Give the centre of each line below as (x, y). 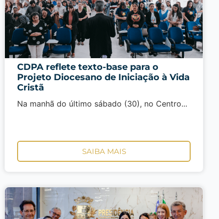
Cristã (31, 88)
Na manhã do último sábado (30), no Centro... (102, 104)
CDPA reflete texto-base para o (88, 67)
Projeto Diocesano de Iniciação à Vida (104, 77)
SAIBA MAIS (104, 151)
